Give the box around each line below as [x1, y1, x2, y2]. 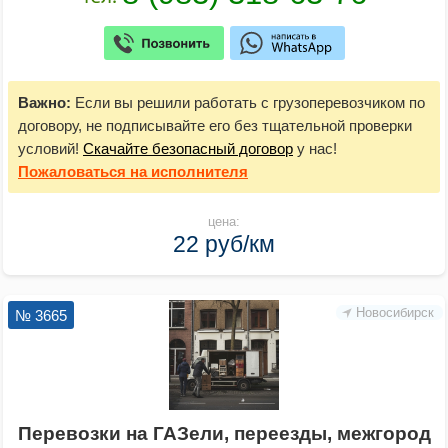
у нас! [293, 140, 337, 158]
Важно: [18, 94, 71, 112]
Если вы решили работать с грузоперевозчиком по [71, 94, 425, 112]
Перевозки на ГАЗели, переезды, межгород [17, 423, 431, 445]
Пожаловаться [18, 163, 126, 181]
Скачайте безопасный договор [83, 140, 293, 158]
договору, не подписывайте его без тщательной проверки [18, 117, 412, 135]
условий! [18, 140, 83, 158]
